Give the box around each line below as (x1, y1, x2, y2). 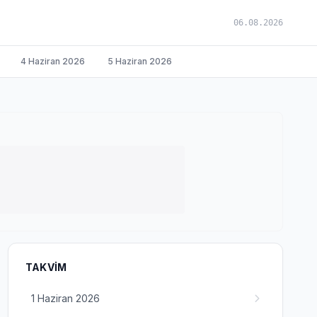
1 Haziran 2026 (30, 292, 100, 304)
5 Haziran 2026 (108, 56, 172, 67)
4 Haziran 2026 (21, 56, 85, 67)
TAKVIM (25, 261, 67, 273)
